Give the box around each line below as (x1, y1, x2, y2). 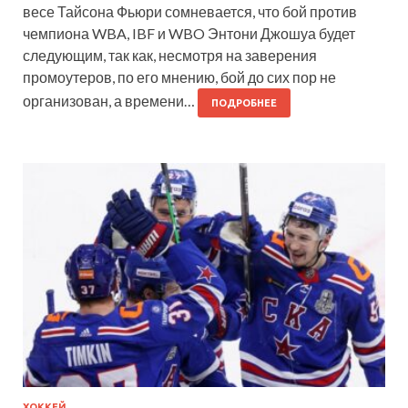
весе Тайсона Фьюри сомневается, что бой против (23, 3, 357, 21)
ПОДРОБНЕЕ (211, 97, 277, 109)
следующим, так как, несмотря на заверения (23, 46, 317, 65)
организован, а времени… (23, 92, 198, 110)
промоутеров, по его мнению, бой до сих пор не (23, 68, 336, 87)
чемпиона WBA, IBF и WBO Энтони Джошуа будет (23, 25, 355, 43)
